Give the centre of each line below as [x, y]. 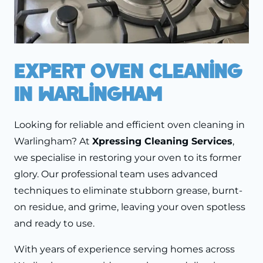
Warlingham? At [53, 141]
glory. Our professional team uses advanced [116, 174]
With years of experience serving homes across [124, 249]
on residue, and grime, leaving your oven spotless [130, 207]
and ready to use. [54, 223]
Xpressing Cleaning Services [162, 141]
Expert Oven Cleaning [128, 70]
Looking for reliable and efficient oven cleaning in [129, 124]
